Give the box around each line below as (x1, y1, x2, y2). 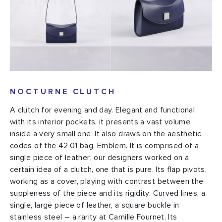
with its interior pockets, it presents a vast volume (10, 118, 191, 126)
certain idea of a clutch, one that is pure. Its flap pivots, (10, 166, 207, 174)
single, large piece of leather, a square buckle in (10, 201, 179, 210)
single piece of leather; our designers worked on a (10, 154, 189, 162)
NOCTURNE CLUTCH (10, 88, 116, 96)
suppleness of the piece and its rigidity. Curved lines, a (10, 189, 206, 198)
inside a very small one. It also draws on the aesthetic (10, 130, 202, 138)
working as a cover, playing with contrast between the (10, 177, 204, 186)
